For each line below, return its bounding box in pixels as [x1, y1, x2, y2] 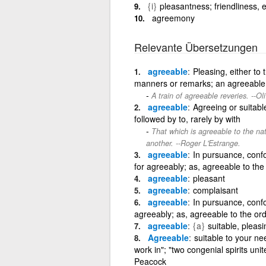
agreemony [151, 11, 195, 24]
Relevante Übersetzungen [134, 39, 258, 55]
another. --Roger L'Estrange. [145, 137, 240, 148]
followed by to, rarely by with [134, 112, 240, 125]
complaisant [192, 183, 238, 196]
